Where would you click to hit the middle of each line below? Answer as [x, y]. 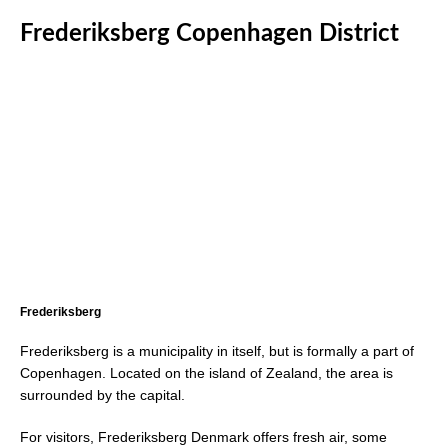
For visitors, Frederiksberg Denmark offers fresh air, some [203, 437]
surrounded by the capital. [102, 395]
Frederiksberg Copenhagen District [209, 33]
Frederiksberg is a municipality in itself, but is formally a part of [217, 351]
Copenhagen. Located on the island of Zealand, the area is [206, 373]
